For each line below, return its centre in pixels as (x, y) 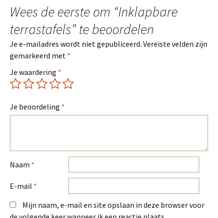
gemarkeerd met (38, 55)
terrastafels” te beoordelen (82, 29)
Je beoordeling (36, 106)
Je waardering (34, 72)
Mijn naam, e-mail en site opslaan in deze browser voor (113, 205)
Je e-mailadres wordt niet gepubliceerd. (76, 44)
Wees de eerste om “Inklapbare (94, 11)
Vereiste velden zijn (175, 44)
